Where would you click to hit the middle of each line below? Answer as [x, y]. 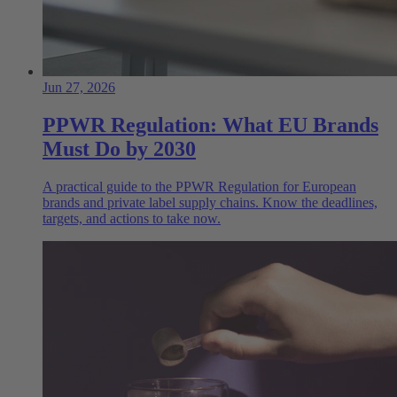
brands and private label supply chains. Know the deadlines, [210, 202]
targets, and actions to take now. [132, 218]
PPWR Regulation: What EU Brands [210, 125]
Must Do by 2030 [119, 148]
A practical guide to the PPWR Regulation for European [199, 186]
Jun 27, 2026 [79, 87]
